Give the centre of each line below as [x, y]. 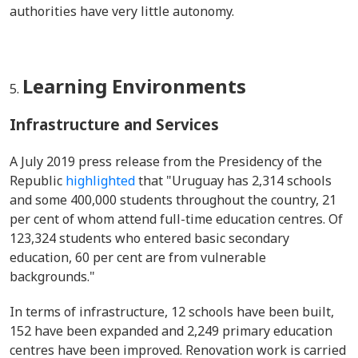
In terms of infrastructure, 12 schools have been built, [172, 312]
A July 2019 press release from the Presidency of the [166, 161]
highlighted [100, 181]
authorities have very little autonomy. [123, 11]
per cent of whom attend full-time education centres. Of [176, 219]
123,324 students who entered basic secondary [149, 238]
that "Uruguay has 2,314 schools [233, 181]
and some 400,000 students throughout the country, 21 [173, 200]
